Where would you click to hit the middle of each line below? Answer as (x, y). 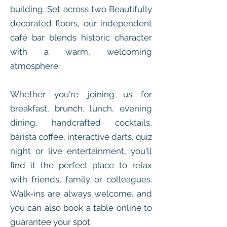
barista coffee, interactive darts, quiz (81, 137)
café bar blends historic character (81, 37)
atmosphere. (35, 66)
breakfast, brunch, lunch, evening (81, 108)
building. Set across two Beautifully (81, 9)
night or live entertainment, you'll (81, 151)
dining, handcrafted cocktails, (81, 123)
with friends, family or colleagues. (81, 179)
